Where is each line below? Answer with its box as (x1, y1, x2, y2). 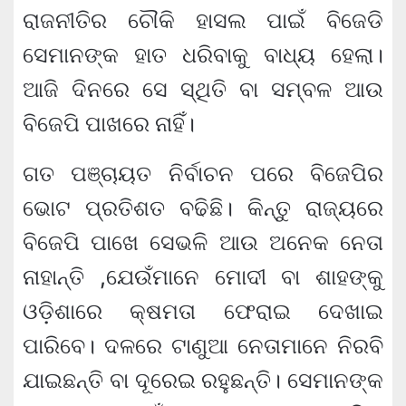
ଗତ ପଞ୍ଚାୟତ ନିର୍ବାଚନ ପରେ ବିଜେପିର (23, 160, 383, 188)
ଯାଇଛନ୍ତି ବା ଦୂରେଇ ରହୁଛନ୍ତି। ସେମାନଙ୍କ (23, 367, 383, 394)
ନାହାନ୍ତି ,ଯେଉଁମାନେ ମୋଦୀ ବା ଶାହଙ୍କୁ (23, 264, 383, 291)
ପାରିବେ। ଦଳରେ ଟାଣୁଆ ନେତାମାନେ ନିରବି (23, 333, 383, 360)
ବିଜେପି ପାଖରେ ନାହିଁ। (23, 111, 195, 138)
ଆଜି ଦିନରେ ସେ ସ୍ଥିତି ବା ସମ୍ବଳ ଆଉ (23, 76, 383, 103)
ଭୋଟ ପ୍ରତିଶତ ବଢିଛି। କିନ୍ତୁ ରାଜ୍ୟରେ (23, 195, 383, 222)
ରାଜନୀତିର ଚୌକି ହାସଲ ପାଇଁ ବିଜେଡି (23, 7, 383, 34)
